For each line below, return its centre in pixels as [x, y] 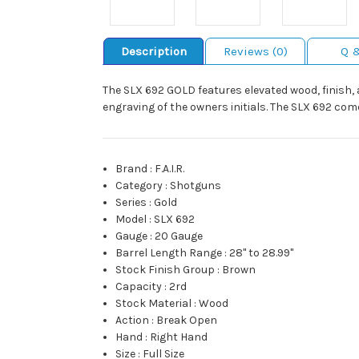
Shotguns [196, 186]
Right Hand [179, 337]
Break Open [187, 321]
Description [153, 52]
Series [131, 203]
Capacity [139, 287]
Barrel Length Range [169, 253]
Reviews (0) [255, 52]
